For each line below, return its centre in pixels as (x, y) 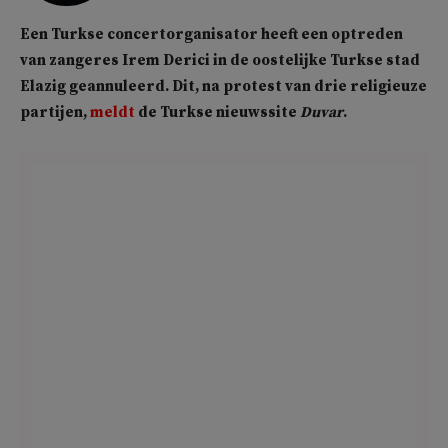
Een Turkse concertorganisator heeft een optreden (211, 34)
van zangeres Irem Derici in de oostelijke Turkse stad (220, 60)
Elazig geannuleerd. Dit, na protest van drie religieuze (223, 86)
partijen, (55, 112)
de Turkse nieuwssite (217, 112)
